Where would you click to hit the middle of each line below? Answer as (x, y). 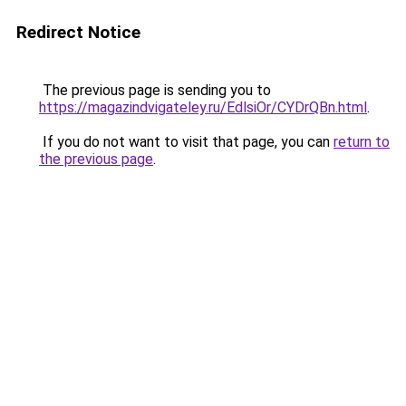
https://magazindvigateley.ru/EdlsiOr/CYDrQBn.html (203, 107)
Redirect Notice (78, 32)
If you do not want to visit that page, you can (186, 142)
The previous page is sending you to (155, 90)
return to (362, 142)
